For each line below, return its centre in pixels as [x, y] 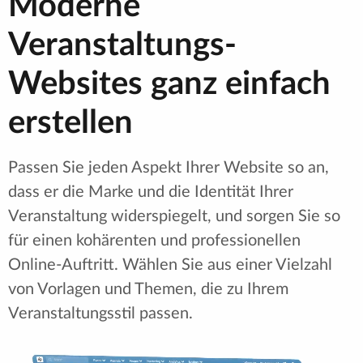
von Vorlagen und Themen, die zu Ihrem [148, 290]
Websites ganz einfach [169, 85]
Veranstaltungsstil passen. [100, 314]
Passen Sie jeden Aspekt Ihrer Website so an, [169, 168]
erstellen [70, 124]
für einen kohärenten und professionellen [154, 241]
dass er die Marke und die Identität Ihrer [151, 192]
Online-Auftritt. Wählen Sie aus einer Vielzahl [170, 265]
